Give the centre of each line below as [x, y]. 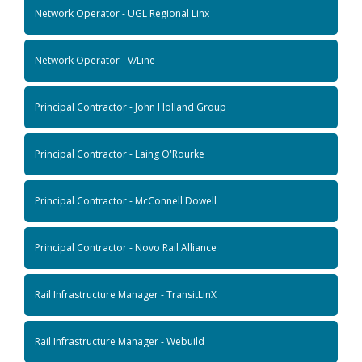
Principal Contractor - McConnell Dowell [126, 200]
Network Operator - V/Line [95, 60]
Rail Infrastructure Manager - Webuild [120, 341]
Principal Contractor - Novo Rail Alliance [126, 247]
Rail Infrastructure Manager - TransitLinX [126, 294]
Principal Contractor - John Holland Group [130, 107]
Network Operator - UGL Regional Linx [122, 13]
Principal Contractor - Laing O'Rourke [120, 154]
